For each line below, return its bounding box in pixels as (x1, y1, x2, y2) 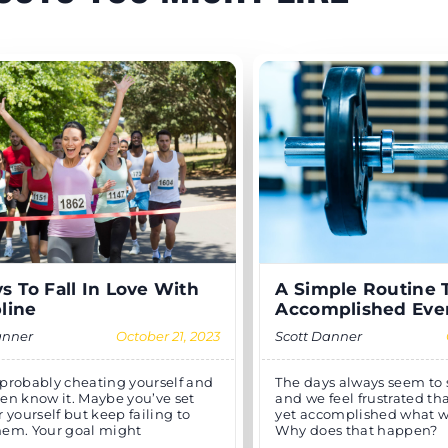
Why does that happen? (275, 423, 438, 439)
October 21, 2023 (116, 329, 221, 345)
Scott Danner (275, 329, 363, 345)
